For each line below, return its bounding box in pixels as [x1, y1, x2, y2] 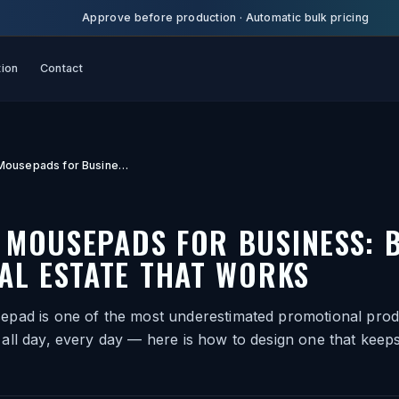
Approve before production [82, 11, 237, 24]
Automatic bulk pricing [245, 11, 370, 24]
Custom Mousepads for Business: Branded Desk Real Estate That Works [118, 159, 128, 172]
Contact [39, 61, 83, 75]
